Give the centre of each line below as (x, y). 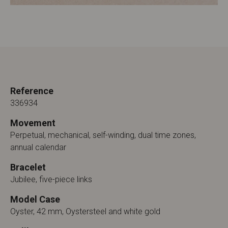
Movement (33, 123)
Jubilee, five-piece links (51, 179)
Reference (32, 91)
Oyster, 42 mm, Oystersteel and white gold (85, 211)
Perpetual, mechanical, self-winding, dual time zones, (103, 135)
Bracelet (28, 167)
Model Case (35, 199)
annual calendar (38, 147)
